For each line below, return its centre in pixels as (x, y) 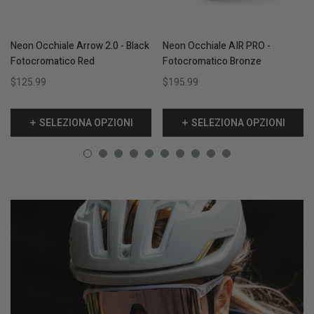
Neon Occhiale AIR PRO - (217, 46)
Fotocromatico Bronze (212, 61)
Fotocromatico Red (53, 61)
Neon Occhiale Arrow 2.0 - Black (80, 46)
